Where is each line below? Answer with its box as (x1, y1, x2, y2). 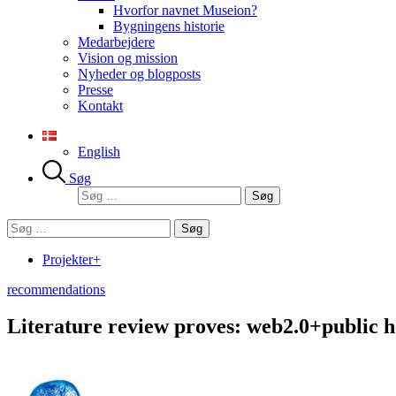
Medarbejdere (78, 34, 155, 49)
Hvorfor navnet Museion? (113, 3, 257, 18)
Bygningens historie (113, 19, 225, 34)
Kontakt (78, 98, 123, 113)
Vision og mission (78, 50, 178, 65)
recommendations (7, 281, 105, 297)
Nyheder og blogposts (78, 66, 201, 81)
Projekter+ (42, 251, 101, 267)
